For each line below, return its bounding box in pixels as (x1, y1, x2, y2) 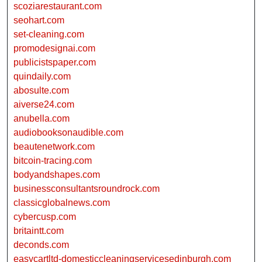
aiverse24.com (13, 99, 74, 110)
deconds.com (13, 240, 69, 250)
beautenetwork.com (13, 142, 95, 152)
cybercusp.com (13, 212, 76, 222)
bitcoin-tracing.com (13, 156, 92, 166)
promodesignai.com (13, 43, 95, 54)
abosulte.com (13, 85, 69, 96)
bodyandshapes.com (13, 170, 100, 180)
